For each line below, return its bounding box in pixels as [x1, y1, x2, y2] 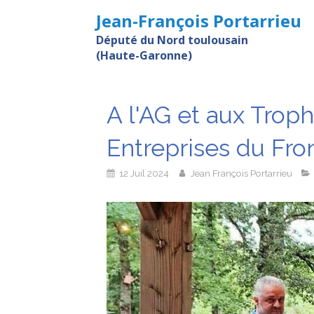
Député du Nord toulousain [96, 32, 248, 48]
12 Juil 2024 [119, 167, 169, 179]
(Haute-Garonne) [96, 47, 192, 63]
